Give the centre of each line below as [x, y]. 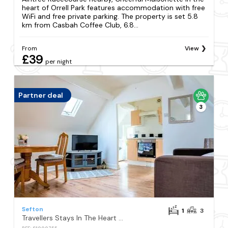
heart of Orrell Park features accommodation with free [114, 8]
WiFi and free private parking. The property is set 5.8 [110, 17]
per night [59, 61]
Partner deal [41, 95]
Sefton [33, 209]
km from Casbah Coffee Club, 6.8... [80, 25]
